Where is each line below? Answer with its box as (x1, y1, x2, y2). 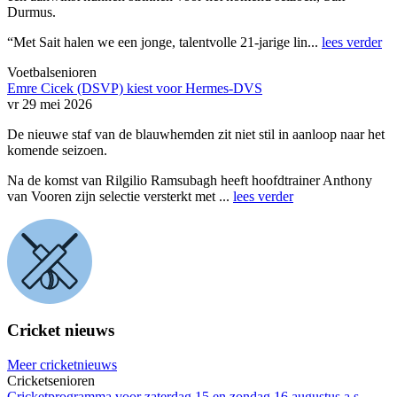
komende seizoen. (7, 143, 107, 159)
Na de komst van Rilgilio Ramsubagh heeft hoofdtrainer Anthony (7, 173, 372, 189)
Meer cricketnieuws (7, 356, 117, 372)
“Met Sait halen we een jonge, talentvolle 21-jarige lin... (7, 35, 322, 51)
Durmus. (7, 4, 56, 20)
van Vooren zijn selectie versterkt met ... (7, 189, 233, 205)
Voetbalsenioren (7, 65, 97, 81)
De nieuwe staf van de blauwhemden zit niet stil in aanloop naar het (7, 127, 385, 143)
